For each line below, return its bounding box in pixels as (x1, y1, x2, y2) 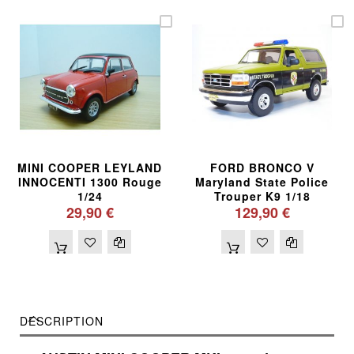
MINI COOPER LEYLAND (17, 160, 163, 176)
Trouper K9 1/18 (213, 188, 311, 205)
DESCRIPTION (20, 313, 104, 330)
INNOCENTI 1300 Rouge (17, 174, 162, 190)
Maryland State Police (195, 174, 329, 190)
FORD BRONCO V (209, 160, 314, 176)
